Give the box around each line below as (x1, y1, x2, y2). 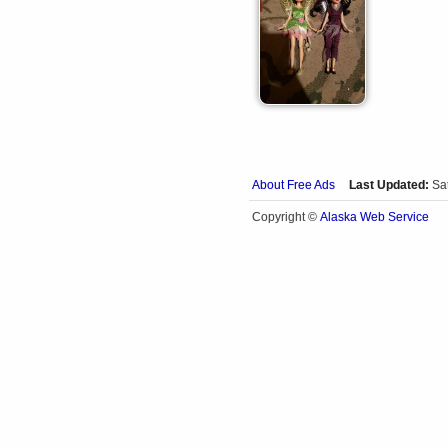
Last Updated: (349, 177, 429, 193)
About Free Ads (252, 177, 335, 193)
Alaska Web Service (320, 209, 429, 225)
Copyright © (252, 209, 320, 225)
